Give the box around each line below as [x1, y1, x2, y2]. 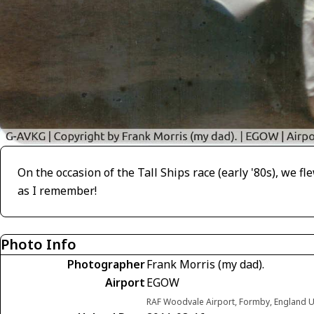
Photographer [67, 257, 145, 273]
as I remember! [18, 183, 97, 199]
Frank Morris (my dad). [146, 257, 264, 273]
